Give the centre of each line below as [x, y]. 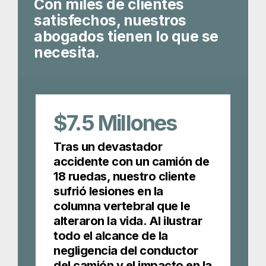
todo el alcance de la [111, 236]
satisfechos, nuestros [110, 20]
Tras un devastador [108, 147]
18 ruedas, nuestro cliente [124, 177]
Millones [137, 123]
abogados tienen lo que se [126, 37]
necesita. [67, 53]
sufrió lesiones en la [108, 191]
